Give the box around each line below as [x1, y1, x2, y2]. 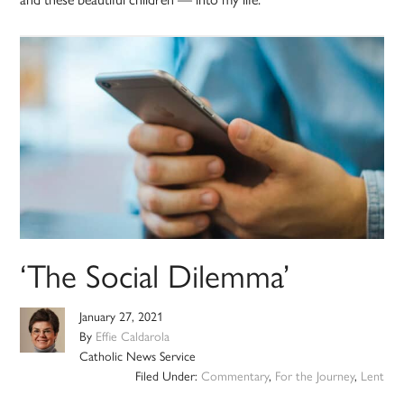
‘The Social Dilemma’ [20, 257, 290, 297]
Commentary [200, 369, 269, 385]
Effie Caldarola [96, 329, 170, 345]
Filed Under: [134, 369, 201, 385]
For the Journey [274, 369, 354, 385]
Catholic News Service [79, 349, 197, 365]
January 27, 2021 [79, 309, 164, 326]
